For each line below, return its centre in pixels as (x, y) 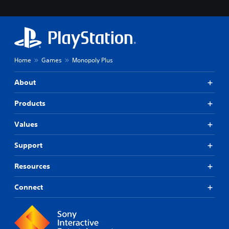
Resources (32, 166)
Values (26, 124)
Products (30, 103)
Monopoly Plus (93, 60)
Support (28, 145)
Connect (29, 187)
